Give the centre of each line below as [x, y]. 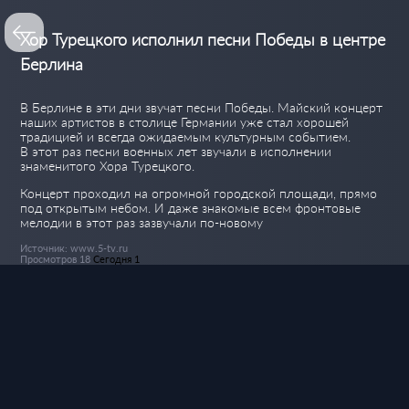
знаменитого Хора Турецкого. [108, 166]
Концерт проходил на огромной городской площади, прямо [199, 194]
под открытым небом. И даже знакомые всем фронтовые [191, 208]
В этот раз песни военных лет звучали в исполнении [176, 152]
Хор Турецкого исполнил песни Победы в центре [203, 40]
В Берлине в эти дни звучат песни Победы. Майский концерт [202, 108]
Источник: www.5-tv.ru [74, 248]
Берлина [52, 64]
